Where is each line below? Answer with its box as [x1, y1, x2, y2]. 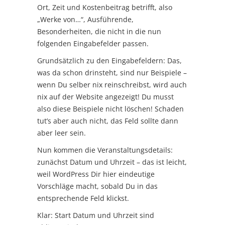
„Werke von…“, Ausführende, [37, 14, 134, 24]
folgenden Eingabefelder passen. [37, 38, 149, 48]
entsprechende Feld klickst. [37, 193, 129, 203]
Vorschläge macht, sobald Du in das [37, 181, 158, 191]
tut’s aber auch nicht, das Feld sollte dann [37, 116, 178, 126]
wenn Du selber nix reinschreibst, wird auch [37, 79, 187, 89]
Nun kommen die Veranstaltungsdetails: [37, 145, 173, 155]
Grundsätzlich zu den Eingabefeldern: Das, [37, 55, 182, 65]
